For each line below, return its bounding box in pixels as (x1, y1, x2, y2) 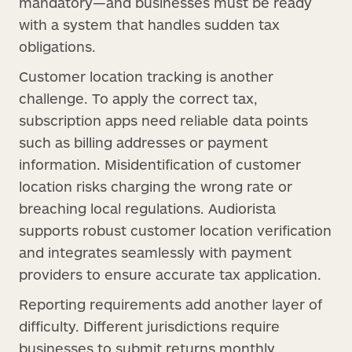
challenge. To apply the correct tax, (19, 89, 258, 107)
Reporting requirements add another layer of (19, 295, 322, 313)
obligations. (19, 37, 96, 55)
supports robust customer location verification (19, 221, 332, 239)
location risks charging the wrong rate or (19, 177, 292, 195)
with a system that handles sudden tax (19, 15, 280, 33)
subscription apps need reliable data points (19, 111, 308, 129)
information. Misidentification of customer (19, 155, 301, 173)
